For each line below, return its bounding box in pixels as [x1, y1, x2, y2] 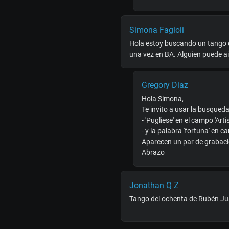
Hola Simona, [142, 95, 184, 103]
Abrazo [142, 148, 165, 157]
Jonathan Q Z [129, 180, 179, 191]
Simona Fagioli [129, 25, 184, 35]
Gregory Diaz [142, 80, 188, 90]
